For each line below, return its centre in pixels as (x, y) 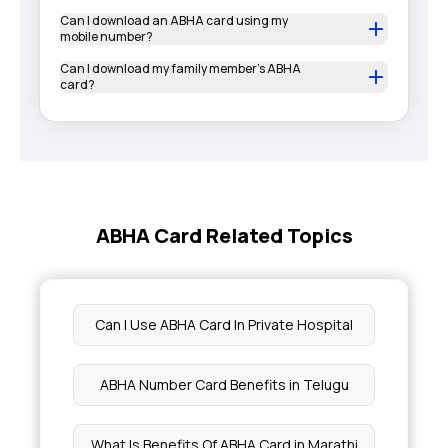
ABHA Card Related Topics (224, 235)
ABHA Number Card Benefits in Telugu (224, 384)
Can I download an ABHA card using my (174, 20)
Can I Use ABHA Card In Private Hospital (224, 324)
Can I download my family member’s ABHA (180, 68)
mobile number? (106, 36)
